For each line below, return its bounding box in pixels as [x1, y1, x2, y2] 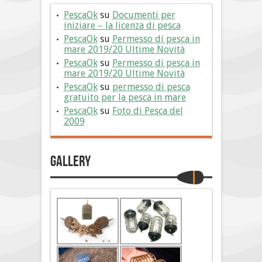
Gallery [50, 153, 91, 171]
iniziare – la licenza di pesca [63, 20, 181, 32]
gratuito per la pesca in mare [63, 92, 186, 104]
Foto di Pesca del [112, 105, 183, 117]
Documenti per [112, 9, 175, 21]
